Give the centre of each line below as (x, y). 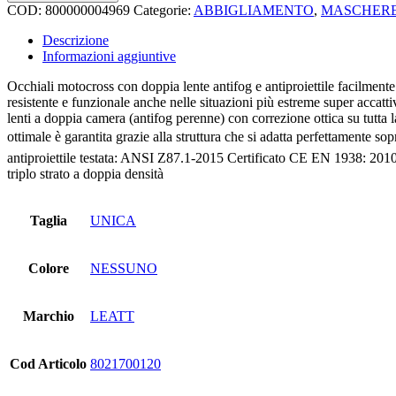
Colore (48, 268)
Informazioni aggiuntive (109, 56)
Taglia (48, 220)
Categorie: (164, 10)
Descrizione (76, 40)
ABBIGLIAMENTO (254, 10)
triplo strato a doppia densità (85, 173)
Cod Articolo (48, 363)
